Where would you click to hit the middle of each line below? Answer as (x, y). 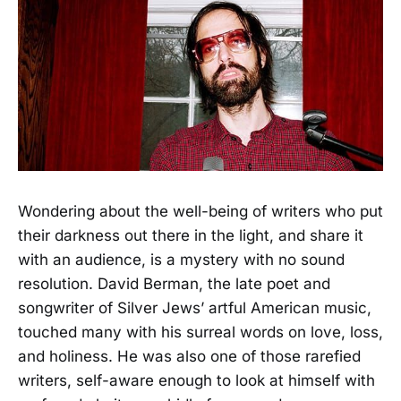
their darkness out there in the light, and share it (191, 236)
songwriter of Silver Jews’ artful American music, (195, 308)
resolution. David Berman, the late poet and (174, 284)
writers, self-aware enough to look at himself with (196, 381)
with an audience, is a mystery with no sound (181, 260)
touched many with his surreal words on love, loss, (200, 333)
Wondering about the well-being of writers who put (200, 212)
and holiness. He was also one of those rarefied (189, 357)
